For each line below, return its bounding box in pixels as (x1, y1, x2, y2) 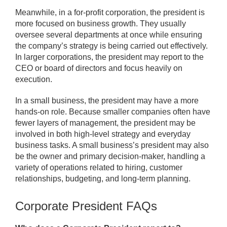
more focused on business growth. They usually (15, 19, 186, 28)
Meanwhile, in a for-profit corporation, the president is (15, 8, 205, 17)
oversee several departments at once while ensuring (15, 30, 202, 40)
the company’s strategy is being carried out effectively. (15, 42, 208, 51)
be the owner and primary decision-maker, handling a (15, 152, 205, 161)
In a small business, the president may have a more (15, 96, 199, 105)
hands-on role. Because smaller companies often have (15, 107, 210, 117)
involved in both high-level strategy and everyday (15, 130, 191, 139)
